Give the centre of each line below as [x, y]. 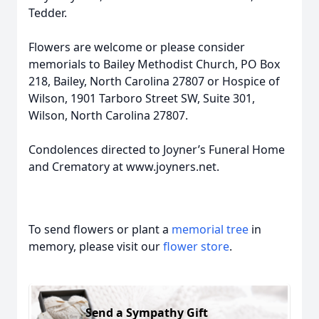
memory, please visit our [96, 246]
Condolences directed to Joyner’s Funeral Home [157, 150]
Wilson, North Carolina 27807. [108, 115]
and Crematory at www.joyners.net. [124, 167]
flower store [196, 246]
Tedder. [48, 13]
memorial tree [210, 229]
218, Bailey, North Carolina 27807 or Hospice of [154, 81]
